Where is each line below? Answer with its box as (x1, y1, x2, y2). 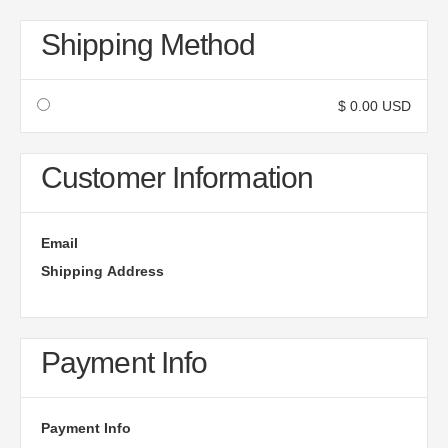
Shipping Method (41, 28, 256, 61)
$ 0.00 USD (338, 98, 411, 114)
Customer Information (41, 161, 313, 194)
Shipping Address (41, 263, 164, 279)
